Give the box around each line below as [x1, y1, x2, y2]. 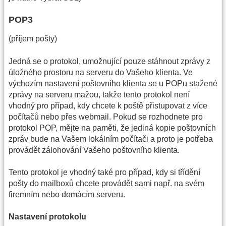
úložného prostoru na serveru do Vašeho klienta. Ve [9, 68, 193, 77]
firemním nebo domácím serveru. [9, 190, 125, 199]
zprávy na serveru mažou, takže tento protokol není [9, 90, 190, 99]
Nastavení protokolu [9, 212, 86, 221]
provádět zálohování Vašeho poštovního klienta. [9, 145, 180, 154]
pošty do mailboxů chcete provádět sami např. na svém [9, 179, 204, 188]
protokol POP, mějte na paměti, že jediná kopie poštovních [9, 123, 216, 132]
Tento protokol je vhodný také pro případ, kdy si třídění [9, 168, 200, 177]
